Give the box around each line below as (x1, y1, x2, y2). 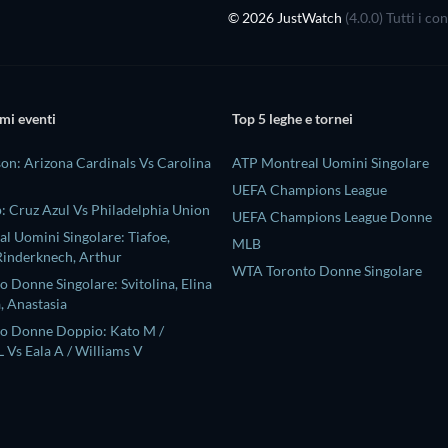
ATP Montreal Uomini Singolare (232, 153, 429, 171)
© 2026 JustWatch (228, 9, 345, 26)
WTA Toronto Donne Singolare (232, 261, 422, 279)
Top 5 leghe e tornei (232, 110, 353, 128)
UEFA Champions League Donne (232, 207, 432, 225)
